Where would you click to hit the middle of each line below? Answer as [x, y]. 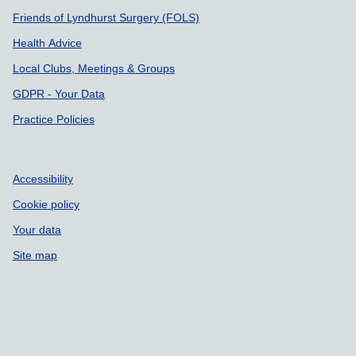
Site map [35, 255]
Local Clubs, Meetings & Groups [94, 68]
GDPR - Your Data [59, 93]
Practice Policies [54, 119]
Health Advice [47, 43]
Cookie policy [46, 204]
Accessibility [43, 178]
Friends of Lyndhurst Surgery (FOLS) [106, 17]
